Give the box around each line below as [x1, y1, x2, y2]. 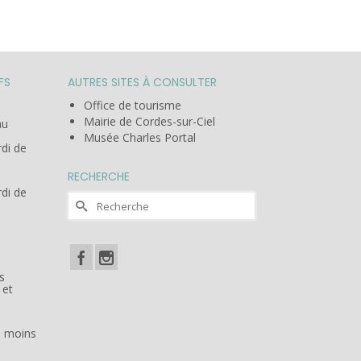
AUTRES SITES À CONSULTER [67, 74, 217, 91]
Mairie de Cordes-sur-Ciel [83, 114, 215, 130]
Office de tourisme [83, 98, 181, 114]
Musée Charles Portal [83, 130, 196, 146]
